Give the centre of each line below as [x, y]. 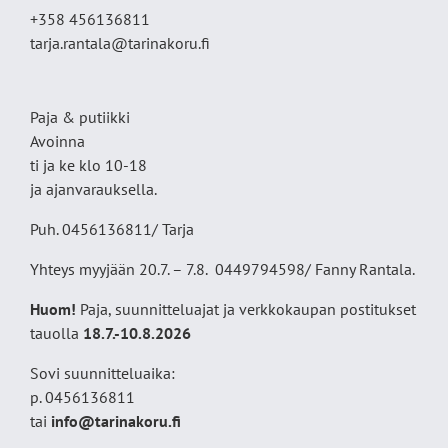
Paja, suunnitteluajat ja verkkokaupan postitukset [248, 309]
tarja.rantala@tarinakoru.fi [120, 43]
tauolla [56, 333]
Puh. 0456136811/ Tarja [112, 229]
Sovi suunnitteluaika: [102, 373]
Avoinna [57, 141]
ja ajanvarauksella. [93, 189]
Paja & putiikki [80, 117]
